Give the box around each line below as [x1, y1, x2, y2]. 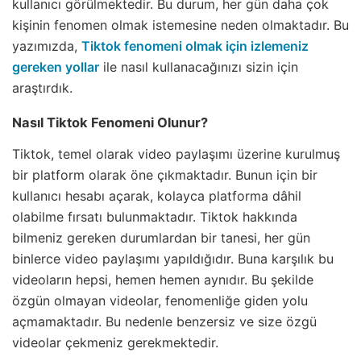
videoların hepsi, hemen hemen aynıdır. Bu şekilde [12, 271, 313, 288]
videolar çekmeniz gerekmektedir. [12, 334, 218, 351]
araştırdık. [12, 79, 73, 96]
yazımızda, [12, 37, 81, 54]
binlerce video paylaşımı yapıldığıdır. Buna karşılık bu [12, 250, 334, 267]
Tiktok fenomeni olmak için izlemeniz [81, 37, 309, 54]
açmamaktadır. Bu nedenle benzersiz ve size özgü [12, 313, 317, 330]
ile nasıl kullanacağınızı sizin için [99, 58, 298, 75]
